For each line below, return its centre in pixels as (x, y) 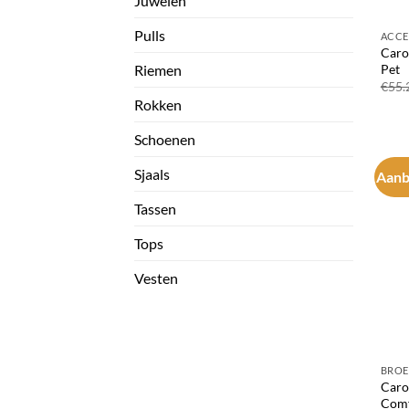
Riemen (158, 70)
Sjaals (152, 174)
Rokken (158, 105)
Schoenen (165, 140)
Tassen (155, 209)
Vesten (156, 278)
